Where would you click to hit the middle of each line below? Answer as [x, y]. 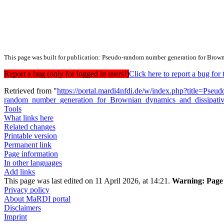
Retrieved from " [30, 91]
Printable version [30, 136]
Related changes [30, 127]
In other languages [33, 163]
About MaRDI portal [37, 199]
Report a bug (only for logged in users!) [66, 74]
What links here [29, 118]
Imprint [15, 217]
